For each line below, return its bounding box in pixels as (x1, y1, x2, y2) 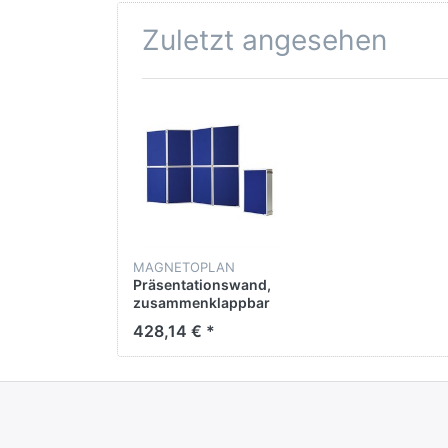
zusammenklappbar (133, 294, 270, 312)
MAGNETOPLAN (133, 259, 235, 276)
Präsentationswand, (133, 276, 271, 294)
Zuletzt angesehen (142, 22, 387, 57)
